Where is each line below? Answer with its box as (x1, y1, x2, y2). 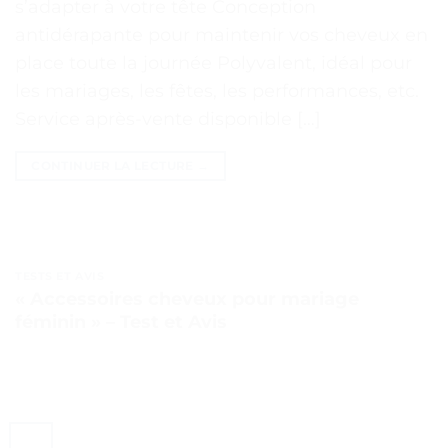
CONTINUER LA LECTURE (31, 158, 197, 174)
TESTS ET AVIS (15, 269, 105, 284)
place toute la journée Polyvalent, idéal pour (15, 52, 412, 75)
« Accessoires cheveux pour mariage (15, 287, 359, 310)
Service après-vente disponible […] (15, 108, 321, 131)
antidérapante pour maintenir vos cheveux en (15, 24, 428, 47)
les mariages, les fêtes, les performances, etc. (15, 80, 419, 103)
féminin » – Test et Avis (15, 310, 227, 333)
